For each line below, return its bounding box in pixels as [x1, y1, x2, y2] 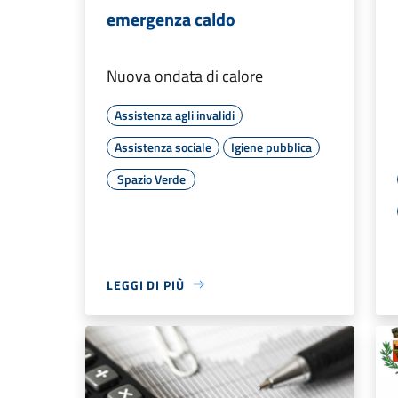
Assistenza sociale [115, 137, 211, 156]
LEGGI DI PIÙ [107, 275, 185, 294]
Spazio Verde [116, 169, 186, 188]
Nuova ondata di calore [107, 63, 263, 88]
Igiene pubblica [231, 137, 312, 156]
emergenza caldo [107, 4, 235, 33]
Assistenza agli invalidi [115, 105, 235, 124]
